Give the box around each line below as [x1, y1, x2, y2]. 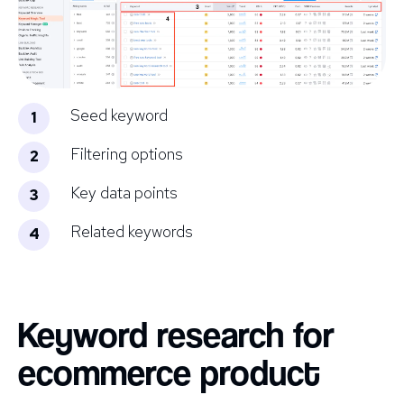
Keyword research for [18, 313, 335, 355]
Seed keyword [70, 104, 168, 125]
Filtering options [70, 142, 183, 164]
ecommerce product [18, 351, 320, 393]
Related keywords [70, 220, 193, 242]
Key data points [70, 181, 178, 203]
